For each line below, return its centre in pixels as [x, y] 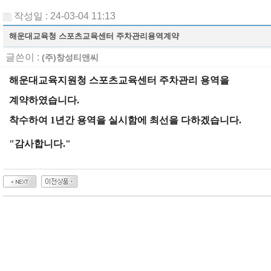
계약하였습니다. [48, 100]
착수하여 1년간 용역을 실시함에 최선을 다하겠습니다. [125, 120]
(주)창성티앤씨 [70, 57]
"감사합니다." [40, 144]
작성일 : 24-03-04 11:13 [65, 16]
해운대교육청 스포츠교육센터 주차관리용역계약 [94, 36]
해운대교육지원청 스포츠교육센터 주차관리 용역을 [119, 80]
